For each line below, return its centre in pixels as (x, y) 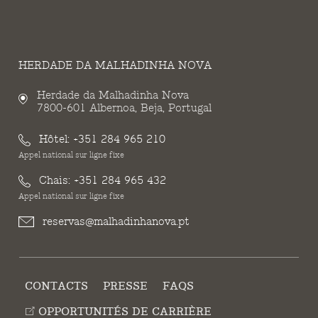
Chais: (54, 181)
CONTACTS (57, 287)
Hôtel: (54, 140)
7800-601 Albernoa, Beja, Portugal (124, 109)
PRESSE (126, 287)
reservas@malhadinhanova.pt (116, 222)
